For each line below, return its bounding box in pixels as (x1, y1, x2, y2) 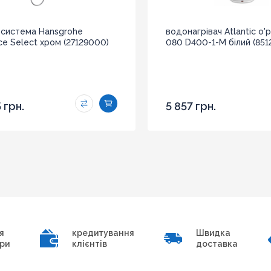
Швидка (196, 228, 231, 238)
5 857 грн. (166, 100, 216, 113)
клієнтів (71, 239, 107, 249)
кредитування (71, 228, 134, 238)
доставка (196, 239, 238, 249)
